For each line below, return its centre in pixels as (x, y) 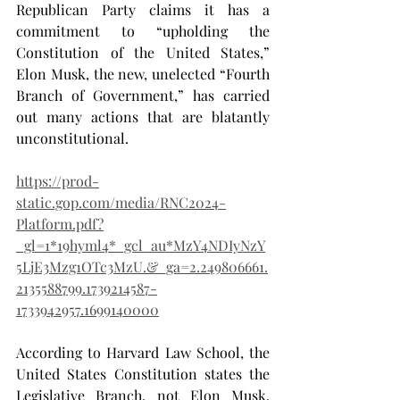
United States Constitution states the (143, 374)
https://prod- (58, 181)
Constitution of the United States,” (143, 52)
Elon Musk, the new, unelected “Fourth (143, 74)
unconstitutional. (72, 138)
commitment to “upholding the (143, 31)
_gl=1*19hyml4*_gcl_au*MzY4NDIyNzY (141, 245)
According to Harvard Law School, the (143, 352)
